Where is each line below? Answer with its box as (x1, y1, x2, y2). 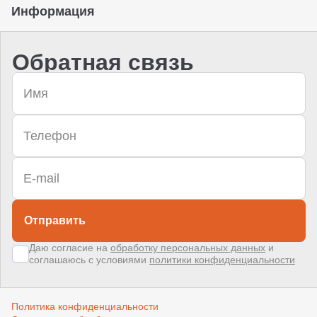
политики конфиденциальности (149, 254, 295, 266)
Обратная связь (12, 50, 194, 76)
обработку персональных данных (110, 242, 265, 254)
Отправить (24, 214, 86, 227)
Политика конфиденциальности (11, 301, 158, 313)
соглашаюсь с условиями (29, 254, 149, 266)
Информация (11, 4, 95, 19)
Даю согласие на (29, 242, 110, 254)
